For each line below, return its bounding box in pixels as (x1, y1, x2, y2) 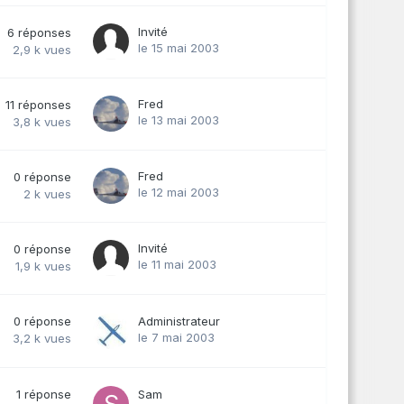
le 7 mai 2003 (138, 329, 215, 344)
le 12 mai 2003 (138, 184, 219, 199)
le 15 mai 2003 (138, 40, 219, 55)
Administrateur (138, 313, 220, 328)
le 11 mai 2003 (138, 256, 216, 271)
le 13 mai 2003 (138, 112, 219, 127)
